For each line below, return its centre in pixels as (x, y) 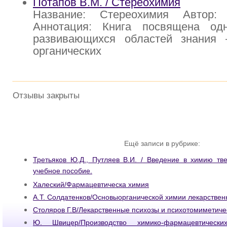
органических (67, 51)
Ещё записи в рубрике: (162, 143)
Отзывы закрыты (46, 96)
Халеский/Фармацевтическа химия (91, 185)
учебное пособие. (63, 172)
